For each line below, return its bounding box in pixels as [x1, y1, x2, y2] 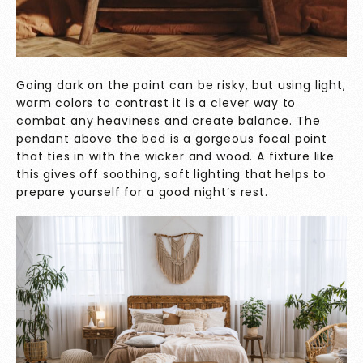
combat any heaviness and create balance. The [16, 113, 321, 130]
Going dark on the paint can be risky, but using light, [16, 77, 346, 94]
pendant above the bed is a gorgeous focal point [16, 130, 327, 147]
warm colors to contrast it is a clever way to [16, 95, 297, 112]
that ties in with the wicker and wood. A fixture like [16, 148, 335, 165]
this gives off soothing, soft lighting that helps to [16, 166, 327, 183]
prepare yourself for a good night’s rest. [16, 184, 272, 201]
